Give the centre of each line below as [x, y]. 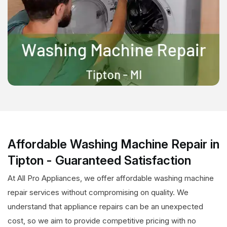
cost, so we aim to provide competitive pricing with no [102, 221]
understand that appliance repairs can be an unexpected [105, 207]
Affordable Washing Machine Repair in [113, 144]
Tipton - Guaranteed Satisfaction [99, 161]
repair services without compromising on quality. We [98, 193]
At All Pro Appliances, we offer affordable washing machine [111, 178]
